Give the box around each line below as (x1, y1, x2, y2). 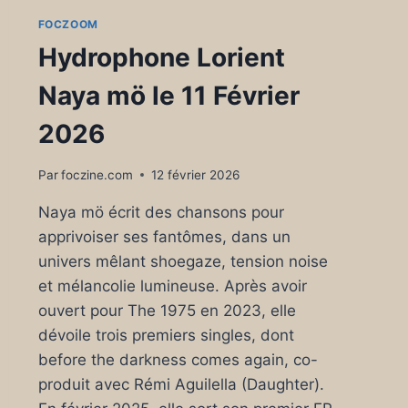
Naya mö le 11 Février (37, 79, 300, 111)
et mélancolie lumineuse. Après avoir (37, 276, 307, 295)
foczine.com (60, 167, 133, 182)
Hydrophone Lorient (37, 41, 285, 73)
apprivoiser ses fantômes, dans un (37, 227, 291, 246)
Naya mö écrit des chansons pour (37, 202, 284, 221)
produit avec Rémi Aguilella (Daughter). (37, 374, 324, 393)
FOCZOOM (37, 16, 98, 31)
